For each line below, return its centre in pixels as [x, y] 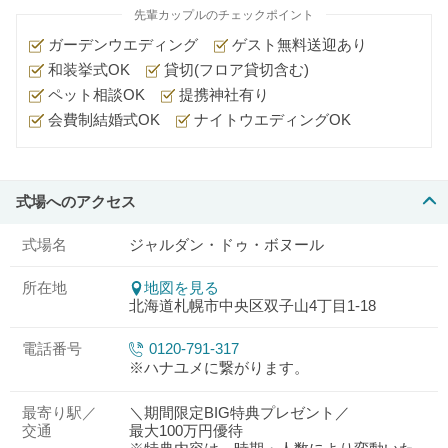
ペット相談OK [94, 94]
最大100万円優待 [186, 430]
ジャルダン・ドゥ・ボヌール [226, 244]
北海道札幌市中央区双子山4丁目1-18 [252, 305]
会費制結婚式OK [101, 119]
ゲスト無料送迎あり [298, 44]
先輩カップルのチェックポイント [224, 14]
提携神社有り [222, 94]
